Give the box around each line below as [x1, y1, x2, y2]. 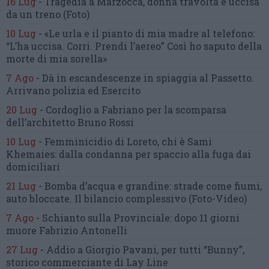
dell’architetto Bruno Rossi [6, 116, 134, 129]
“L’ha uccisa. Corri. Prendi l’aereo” [6, 40, 167, 53]
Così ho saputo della [167, 40, 262, 53]
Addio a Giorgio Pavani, [46, 243, 161, 256]
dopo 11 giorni [174, 211, 240, 225]
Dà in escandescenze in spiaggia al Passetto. [42, 71, 254, 85]
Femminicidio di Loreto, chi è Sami [44, 135, 212, 148]
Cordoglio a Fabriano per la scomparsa [46, 103, 226, 116]
